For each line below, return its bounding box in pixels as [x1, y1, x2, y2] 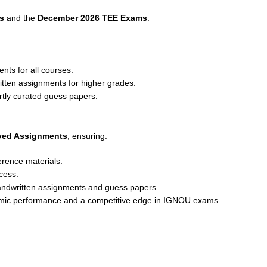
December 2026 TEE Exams [38, 13, 147, 23]
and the [4, 13, 38, 23]
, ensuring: [67, 131, 107, 141]
